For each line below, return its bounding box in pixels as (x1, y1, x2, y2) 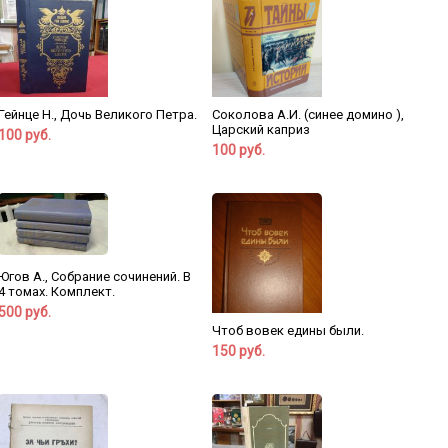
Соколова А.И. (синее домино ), (211, 107, 404, 123)
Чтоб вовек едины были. (211, 323, 364, 339)
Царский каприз (211, 122, 310, 138)
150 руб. (211, 343, 265, 360)
